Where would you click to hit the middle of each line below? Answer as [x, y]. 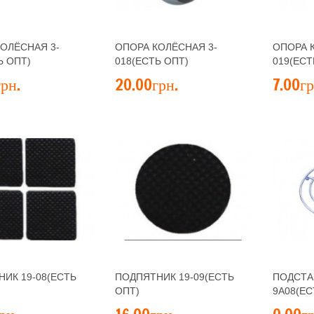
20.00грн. [146, 84]
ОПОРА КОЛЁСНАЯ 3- [166, 47]
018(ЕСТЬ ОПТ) [152, 61]
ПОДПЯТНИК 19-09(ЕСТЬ [175, 277]
